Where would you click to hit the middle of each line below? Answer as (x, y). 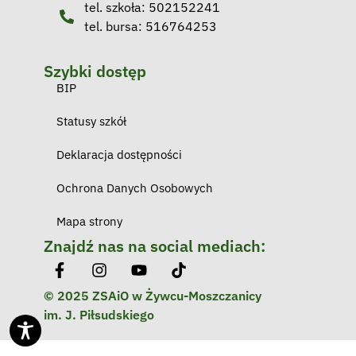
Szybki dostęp (95, 72)
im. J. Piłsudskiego (99, 315)
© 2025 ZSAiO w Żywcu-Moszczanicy (153, 296)
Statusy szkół (91, 122)
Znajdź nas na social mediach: (155, 246)
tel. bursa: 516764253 (150, 27)
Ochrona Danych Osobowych (135, 188)
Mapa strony (89, 222)
